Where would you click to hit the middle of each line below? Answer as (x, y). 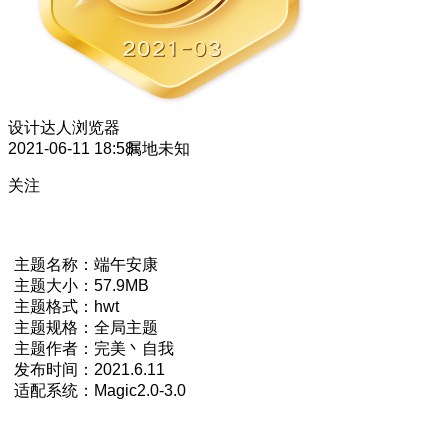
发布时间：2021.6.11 (89, 369)
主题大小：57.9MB (81, 285)
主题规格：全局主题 (86, 327)
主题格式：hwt (66, 306)
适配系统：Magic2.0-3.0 (100, 390)
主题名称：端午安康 (86, 264)
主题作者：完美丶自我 (94, 348)
